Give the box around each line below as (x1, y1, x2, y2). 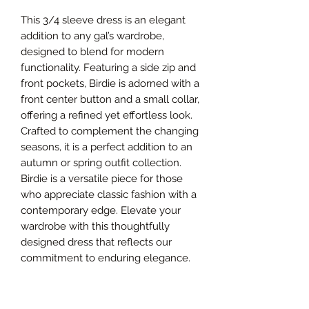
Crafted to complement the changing (21, 124, 199, 137)
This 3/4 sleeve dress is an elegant (21, 13, 186, 26)
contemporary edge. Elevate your (21, 203, 181, 217)
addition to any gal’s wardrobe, (21, 29, 164, 42)
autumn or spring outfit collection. (21, 156, 181, 169)
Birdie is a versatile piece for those (21, 172, 183, 185)
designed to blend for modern (21, 45, 164, 58)
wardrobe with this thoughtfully (21, 219, 170, 232)
